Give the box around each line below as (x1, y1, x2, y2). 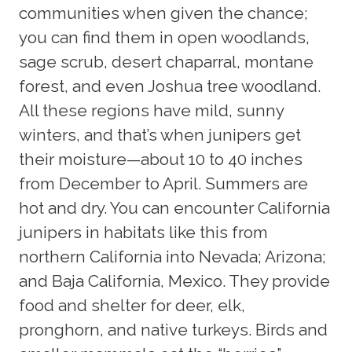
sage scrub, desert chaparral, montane (19, 51, 313, 71)
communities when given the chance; (19, 2, 308, 23)
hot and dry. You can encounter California (19, 197, 330, 218)
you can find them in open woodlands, (19, 27, 310, 47)
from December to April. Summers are (19, 173, 308, 193)
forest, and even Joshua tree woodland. (19, 75, 321, 96)
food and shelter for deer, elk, (19, 295, 245, 315)
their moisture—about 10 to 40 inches (19, 148, 302, 169)
